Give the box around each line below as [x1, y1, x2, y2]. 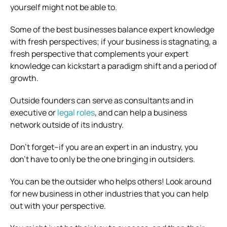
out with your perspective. [10, 200, 106, 211]
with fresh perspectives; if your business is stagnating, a [10, 35, 217, 47]
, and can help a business [95, 106, 187, 118]
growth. [10, 72, 39, 84]
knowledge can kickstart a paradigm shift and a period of [10, 60, 217, 71]
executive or [10, 106, 57, 118]
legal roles [57, 106, 95, 118]
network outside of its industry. [10, 119, 124, 130]
